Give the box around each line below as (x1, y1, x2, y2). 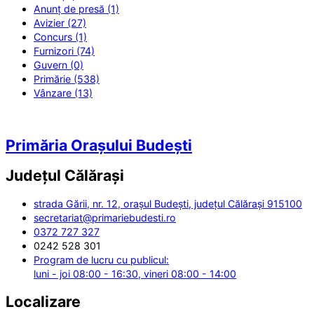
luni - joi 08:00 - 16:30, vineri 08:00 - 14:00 (34, 267, 236, 280)
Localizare (6, 292, 81, 311)
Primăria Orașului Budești (6, 136, 192, 155)
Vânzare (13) (34, 87, 93, 100)
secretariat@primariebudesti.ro (34, 211, 176, 224)
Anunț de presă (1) (34, 3, 119, 15)
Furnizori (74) (34, 45, 95, 57)
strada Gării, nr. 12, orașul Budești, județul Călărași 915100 (34, 197, 302, 210)
